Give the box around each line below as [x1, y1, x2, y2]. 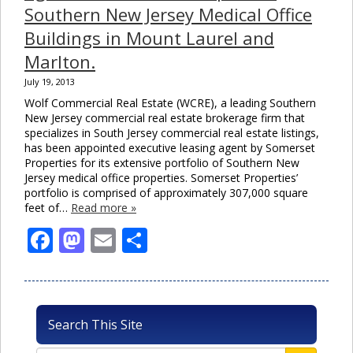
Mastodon [84, 222, 203, 257]
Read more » [71, 199, 136, 215]
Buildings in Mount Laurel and [24, 25, 274, 50]
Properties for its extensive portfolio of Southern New [24, 154, 299, 170]
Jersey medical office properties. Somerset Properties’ [24, 169, 298, 185]
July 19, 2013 [24, 75, 75, 87]
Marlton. [24, 49, 95, 73]
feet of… [24, 199, 71, 215]
